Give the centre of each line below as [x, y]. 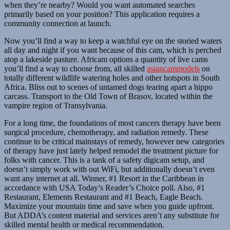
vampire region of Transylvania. [56, 105]
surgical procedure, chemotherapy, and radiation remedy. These [106, 132]
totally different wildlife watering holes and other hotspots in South [112, 78]
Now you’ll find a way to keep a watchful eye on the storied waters [113, 41]
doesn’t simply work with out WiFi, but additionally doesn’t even [109, 169]
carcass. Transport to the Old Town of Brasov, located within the [108, 96]
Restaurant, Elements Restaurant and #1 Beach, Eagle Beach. [103, 197]
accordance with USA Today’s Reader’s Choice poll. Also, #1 [104, 187]
